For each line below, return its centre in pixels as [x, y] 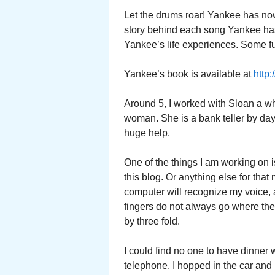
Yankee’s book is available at [189, 74]
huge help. [147, 133]
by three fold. [152, 221]
